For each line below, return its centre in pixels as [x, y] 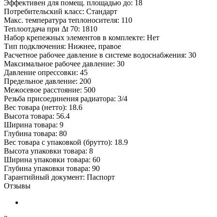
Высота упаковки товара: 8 [48, 151]
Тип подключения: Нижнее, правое [62, 46]
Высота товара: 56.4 [37, 116]
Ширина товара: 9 [34, 124]
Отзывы [17, 186]
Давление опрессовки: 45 [46, 72]
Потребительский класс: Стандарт [61, 11]
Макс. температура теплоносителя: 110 [68, 20]
